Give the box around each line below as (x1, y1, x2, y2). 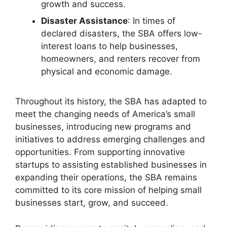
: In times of (128, 16, 175, 26)
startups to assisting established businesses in (15, 160, 207, 170)
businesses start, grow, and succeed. (15, 198, 168, 208)
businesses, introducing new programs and (15, 122, 191, 132)
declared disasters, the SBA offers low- (41, 28, 202, 39)
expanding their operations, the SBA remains (15, 172, 197, 183)
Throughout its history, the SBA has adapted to (15, 96, 207, 107)
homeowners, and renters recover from (41, 54, 200, 64)
